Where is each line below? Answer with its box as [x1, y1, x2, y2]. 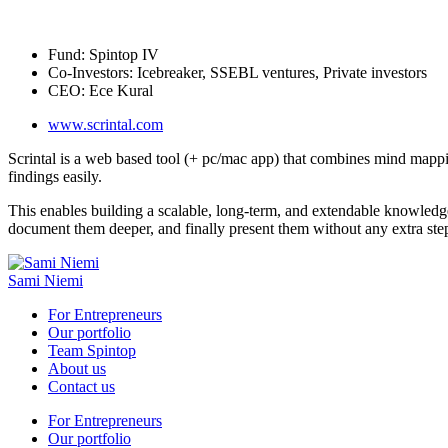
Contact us [48, 377, 115, 395]
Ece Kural [85, 81, 153, 99]
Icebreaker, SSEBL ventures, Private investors [133, 63, 427, 81]
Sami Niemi [8, 271, 83, 289]
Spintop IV [85, 45, 159, 63]
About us [48, 359, 106, 377]
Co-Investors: [48, 63, 133, 81]
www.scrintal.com [48, 115, 163, 133]
